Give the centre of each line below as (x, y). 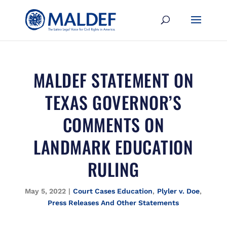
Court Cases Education (113, 191)
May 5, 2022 (46, 191)
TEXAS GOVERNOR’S (113, 102)
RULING (113, 169)
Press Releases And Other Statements (113, 203)
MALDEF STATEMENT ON (113, 80)
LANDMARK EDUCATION (113, 147)
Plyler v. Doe (179, 191)
